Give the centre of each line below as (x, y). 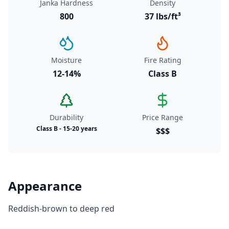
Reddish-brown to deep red (61, 209)
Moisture (66, 60)
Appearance (45, 186)
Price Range (163, 117)
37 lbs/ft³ (163, 16)
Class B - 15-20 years (66, 129)
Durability (66, 117)
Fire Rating (163, 60)
